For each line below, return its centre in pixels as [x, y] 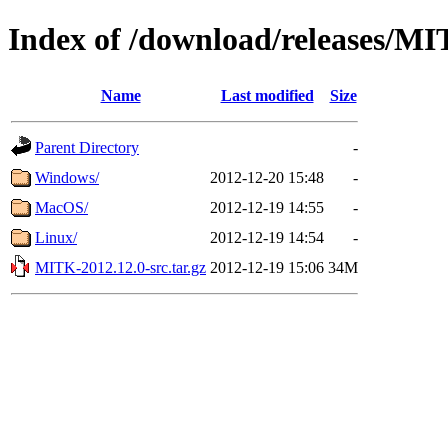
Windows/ [67, 177]
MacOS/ [61, 207]
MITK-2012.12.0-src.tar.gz [120, 267]
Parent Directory [87, 147]
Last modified [267, 95]
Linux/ [56, 237]
